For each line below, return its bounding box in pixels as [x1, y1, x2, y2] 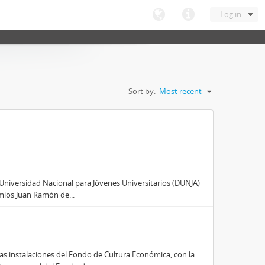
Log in [220, 9, 241, 20]
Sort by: [128, 86, 156, 96]
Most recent [159, 86, 202, 96]
